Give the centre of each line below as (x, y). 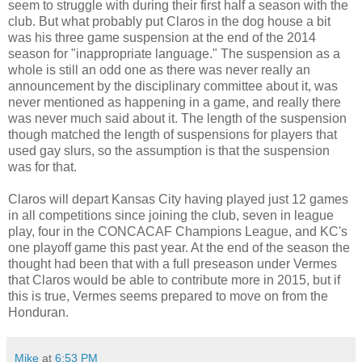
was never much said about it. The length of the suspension (177, 118)
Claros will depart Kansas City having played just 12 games (178, 199)
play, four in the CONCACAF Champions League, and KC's (178, 231)
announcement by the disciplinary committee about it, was (173, 86)
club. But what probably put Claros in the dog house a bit (169, 21)
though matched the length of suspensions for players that (173, 134)
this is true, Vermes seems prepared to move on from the (168, 296)
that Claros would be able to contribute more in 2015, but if (174, 280)
